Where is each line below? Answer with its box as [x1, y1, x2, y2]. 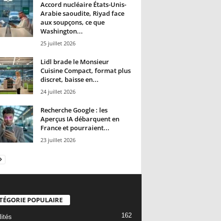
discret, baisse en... [40, 75, 99, 84]
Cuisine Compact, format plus [40, 66, 131, 75]
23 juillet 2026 [40, 136, 75, 144]
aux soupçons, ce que [40, 18, 105, 27]
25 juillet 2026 [40, 39, 75, 47]
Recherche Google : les [40, 106, 108, 115]
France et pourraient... [40, 123, 110, 133]
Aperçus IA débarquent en [40, 114, 119, 124]
